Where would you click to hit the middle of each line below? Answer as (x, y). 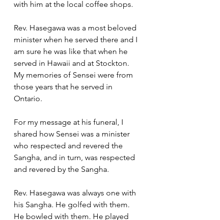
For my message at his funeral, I (69, 122)
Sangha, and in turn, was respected (75, 157)
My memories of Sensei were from (74, 75)
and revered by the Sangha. (63, 169)
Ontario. (30, 98)
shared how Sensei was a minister (73, 134)
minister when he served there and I (77, 40)
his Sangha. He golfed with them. (73, 205)
